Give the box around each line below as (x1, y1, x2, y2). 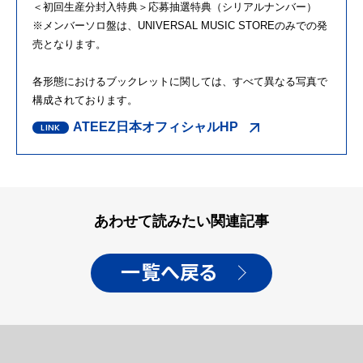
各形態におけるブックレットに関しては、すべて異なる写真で (32, 75, 327, 88)
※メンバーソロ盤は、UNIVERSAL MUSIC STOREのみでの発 (32, 19, 327, 32)
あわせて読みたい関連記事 (94, 212, 269, 229)
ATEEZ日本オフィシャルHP (73, 119, 238, 134)
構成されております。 (32, 93, 138, 106)
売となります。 (32, 37, 106, 50)
